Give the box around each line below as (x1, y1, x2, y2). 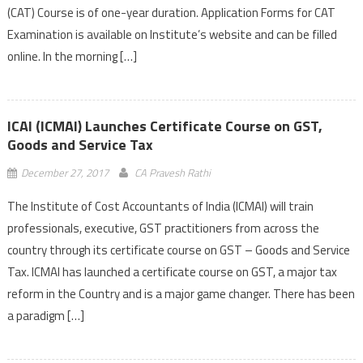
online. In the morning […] (6, 46, 137, 66)
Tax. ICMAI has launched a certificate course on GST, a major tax (6, 262, 337, 281)
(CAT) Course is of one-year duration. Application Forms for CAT (6, 2, 335, 22)
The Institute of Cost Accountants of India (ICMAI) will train (6, 196, 314, 216)
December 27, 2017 (20, 164, 109, 181)
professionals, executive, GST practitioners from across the (6, 218, 319, 237)
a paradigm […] (6, 305, 84, 325)
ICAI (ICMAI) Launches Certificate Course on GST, (6, 114, 322, 137)
